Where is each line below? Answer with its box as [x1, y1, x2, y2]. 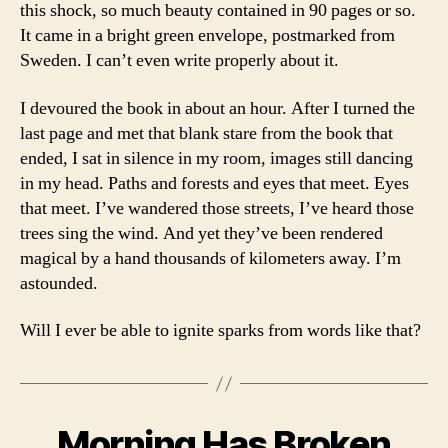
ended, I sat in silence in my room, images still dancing [20, 146, 413, 170]
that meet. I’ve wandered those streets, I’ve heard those [20, 196, 414, 220]
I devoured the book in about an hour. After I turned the [20, 96, 415, 120]
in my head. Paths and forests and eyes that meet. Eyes [20, 171, 409, 195]
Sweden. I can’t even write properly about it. [20, 49, 339, 72]
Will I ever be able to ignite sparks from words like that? [20, 319, 421, 342]
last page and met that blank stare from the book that [20, 121, 393, 145]
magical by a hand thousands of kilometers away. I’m [20, 246, 401, 270]
